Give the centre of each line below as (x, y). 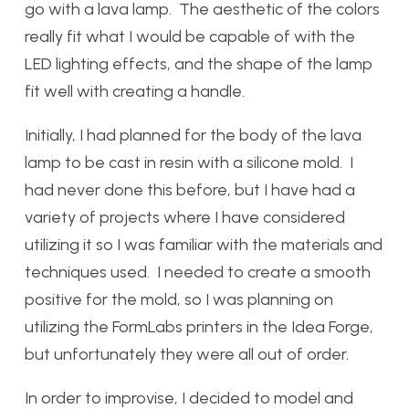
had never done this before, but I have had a (190, 190)
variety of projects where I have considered (185, 218)
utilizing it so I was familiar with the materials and (204, 245)
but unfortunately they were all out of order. (187, 355)
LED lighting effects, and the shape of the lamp (199, 64)
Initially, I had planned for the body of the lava (193, 136)
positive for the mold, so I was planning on (179, 300)
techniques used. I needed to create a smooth (198, 273)
